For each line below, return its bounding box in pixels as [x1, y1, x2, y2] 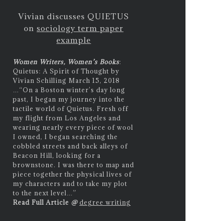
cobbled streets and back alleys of [12, 142, 128, 150]
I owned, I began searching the [12, 132, 118, 141]
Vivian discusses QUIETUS [18, 11, 129, 21]
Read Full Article [12, 198, 69, 206]
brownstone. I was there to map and [12, 160, 134, 169]
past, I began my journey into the [12, 95, 125, 103]
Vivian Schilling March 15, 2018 [12, 76, 120, 84]
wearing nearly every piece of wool [12, 123, 133, 131]
